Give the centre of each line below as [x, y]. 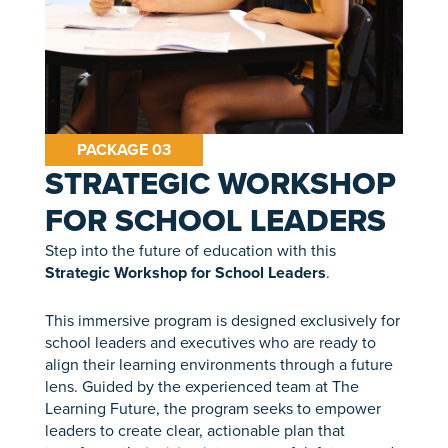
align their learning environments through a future [218, 364]
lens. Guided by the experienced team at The [201, 386]
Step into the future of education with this [190, 251]
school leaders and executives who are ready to [210, 342]
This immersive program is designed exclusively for [222, 320]
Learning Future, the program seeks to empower [212, 408]
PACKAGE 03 [123, 150]
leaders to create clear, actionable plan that [194, 430]
